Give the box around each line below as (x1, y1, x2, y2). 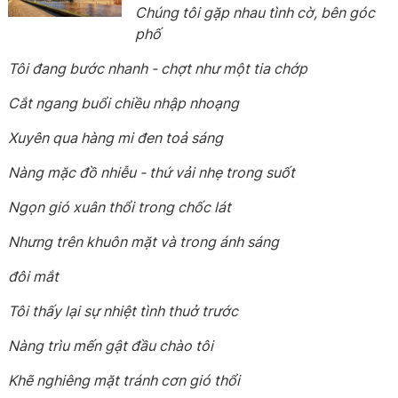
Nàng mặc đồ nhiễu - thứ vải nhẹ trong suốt (8, 163, 296, 181)
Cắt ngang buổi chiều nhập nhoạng (8, 94, 240, 112)
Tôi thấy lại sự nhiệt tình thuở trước (8, 302, 239, 320)
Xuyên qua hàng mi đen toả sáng (8, 129, 224, 147)
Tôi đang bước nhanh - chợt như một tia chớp (8, 60, 308, 77)
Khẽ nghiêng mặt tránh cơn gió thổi (8, 371, 241, 389)
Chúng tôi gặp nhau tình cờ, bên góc (135, 4, 376, 21)
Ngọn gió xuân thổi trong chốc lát (8, 198, 232, 216)
